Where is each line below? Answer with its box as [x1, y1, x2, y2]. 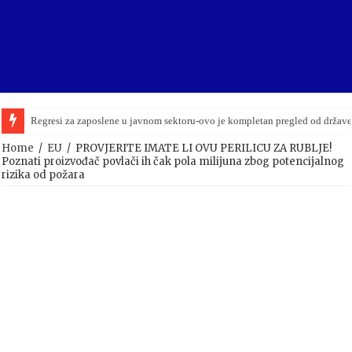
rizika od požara [2, 168, 86, 182]
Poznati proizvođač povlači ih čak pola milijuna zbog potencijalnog [2, 155, 345, 169]
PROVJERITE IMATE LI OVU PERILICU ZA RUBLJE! [75, 141, 332, 156]
